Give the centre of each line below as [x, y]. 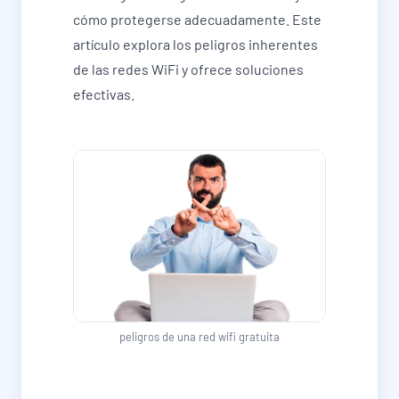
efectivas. [104, 94]
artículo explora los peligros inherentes [195, 45]
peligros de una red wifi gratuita [199, 337]
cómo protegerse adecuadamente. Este [197, 20]
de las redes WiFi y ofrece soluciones [188, 69]
